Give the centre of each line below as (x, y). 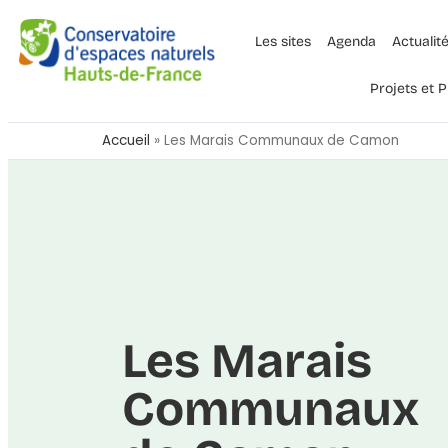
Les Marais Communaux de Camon (281, 140)
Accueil (126, 140)
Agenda (351, 41)
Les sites (282, 41)
